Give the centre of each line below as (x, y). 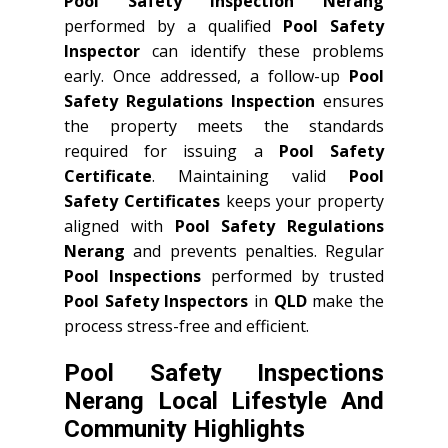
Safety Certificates (142, 201)
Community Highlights (184, 429)
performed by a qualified (173, 26)
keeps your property (301, 201)
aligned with (119, 226)
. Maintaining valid (250, 176)
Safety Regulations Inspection (189, 101)
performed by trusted (292, 276)
